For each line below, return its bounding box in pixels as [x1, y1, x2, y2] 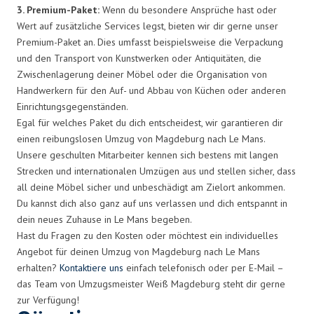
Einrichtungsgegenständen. [17, 100, 128, 113]
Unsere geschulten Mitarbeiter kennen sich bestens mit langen [17, 148, 278, 161]
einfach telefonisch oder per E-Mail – [123, 261, 283, 274]
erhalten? [17, 261, 60, 274]
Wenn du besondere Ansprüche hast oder [100, 3, 277, 16]
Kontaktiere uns [60, 261, 123, 274]
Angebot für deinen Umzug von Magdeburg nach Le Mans [17, 245, 260, 258]
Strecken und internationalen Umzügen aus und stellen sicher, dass [17, 164, 296, 177]
